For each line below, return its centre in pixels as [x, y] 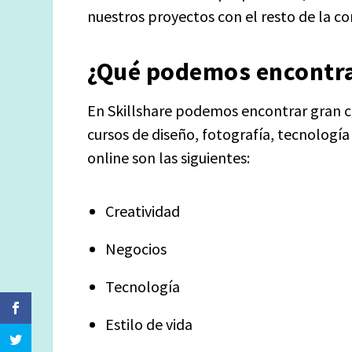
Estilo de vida [149, 324]
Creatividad [143, 211]
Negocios [136, 248]
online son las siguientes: [169, 158]
